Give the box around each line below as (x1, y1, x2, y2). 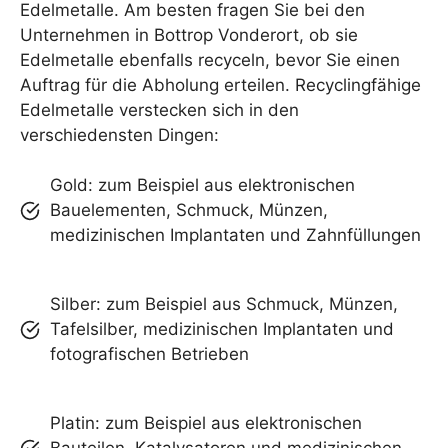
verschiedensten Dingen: (20, 124, 219, 145)
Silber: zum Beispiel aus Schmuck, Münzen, (50, 294, 398, 314)
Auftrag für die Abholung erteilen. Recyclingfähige (20, 74, 421, 95)
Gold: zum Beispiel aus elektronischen (50, 175, 355, 195)
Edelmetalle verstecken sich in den (20, 99, 299, 120)
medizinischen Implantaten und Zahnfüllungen (50, 225, 421, 245)
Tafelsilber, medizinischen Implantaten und (50, 319, 394, 339)
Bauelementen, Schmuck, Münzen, (50, 200, 328, 220)
